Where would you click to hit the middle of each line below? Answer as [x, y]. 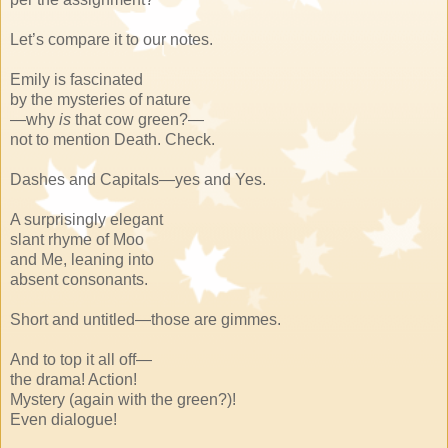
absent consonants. [79, 279]
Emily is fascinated [76, 79]
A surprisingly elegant [86, 219]
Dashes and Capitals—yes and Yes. [138, 179]
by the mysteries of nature [100, 99]
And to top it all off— [81, 359]
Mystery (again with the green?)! [123, 399]
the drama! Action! [73, 379]
